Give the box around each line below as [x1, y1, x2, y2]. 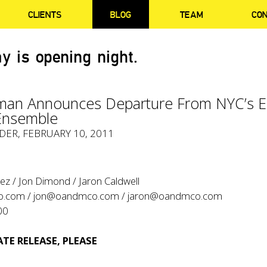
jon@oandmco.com [33, 189, 120, 203]
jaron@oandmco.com [128, 189, 223, 203]
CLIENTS [28, 8, 62, 20]
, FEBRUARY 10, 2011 [18, 126, 114, 140]
